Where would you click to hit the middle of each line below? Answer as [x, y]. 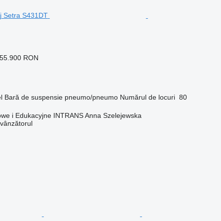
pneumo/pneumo [91, 97]
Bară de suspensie [33, 97]
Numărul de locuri [147, 97]
